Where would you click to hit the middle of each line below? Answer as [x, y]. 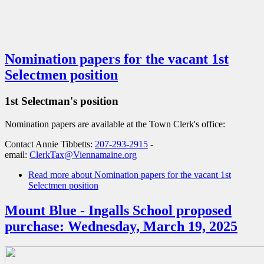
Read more [49, 174]
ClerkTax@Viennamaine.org [83, 154]
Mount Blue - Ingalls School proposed [118, 210]
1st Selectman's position [62, 101]
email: [17, 154]
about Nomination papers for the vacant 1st [150, 174]
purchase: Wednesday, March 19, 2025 [121, 226]
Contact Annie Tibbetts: [50, 144]
